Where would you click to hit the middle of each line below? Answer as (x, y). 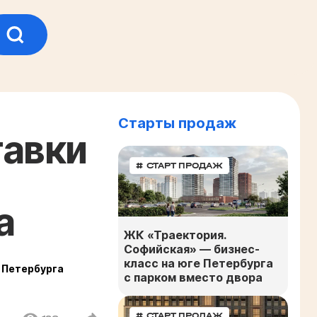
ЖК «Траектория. (175, 235)
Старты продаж (177, 123)
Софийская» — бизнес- (192, 249)
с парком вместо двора (193, 277)
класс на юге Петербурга (198, 263)
